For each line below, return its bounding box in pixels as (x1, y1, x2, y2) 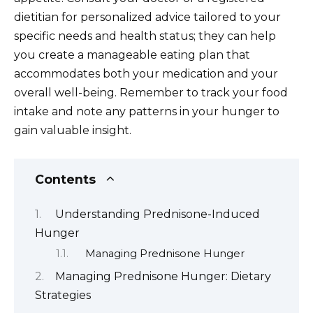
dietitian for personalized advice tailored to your (14, 10, 281, 24)
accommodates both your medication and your (14, 66, 278, 80)
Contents (35, 172, 96, 187)
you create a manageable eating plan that (14, 48, 250, 61)
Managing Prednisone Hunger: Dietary (55, 270, 271, 284)
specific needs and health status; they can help (14, 29, 276, 43)
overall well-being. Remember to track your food (14, 85, 288, 99)
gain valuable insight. (14, 123, 131, 137)
